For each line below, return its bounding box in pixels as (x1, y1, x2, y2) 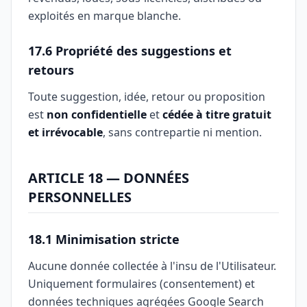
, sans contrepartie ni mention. (103, 125, 262, 140)
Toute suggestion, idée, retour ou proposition (28, 89, 265, 104)
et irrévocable (28, 125, 103, 140)
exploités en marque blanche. (28, 8, 181, 23)
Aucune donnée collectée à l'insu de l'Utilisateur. (28, 258, 276, 273)
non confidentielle (47, 107, 147, 122)
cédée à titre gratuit (162, 107, 271, 122)
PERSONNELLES (28, 188, 132, 206)
